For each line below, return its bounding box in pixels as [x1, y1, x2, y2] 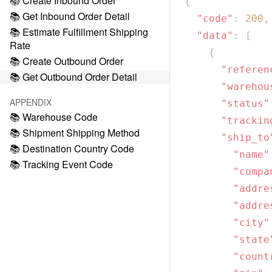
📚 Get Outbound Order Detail [10, 70, 137, 84]
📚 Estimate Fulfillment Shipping [10, 25, 148, 39]
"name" [185, 149, 270, 160]
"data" [185, 30, 233, 41]
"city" [185, 217, 270, 228]
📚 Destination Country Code [10, 141, 134, 155]
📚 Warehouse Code [10, 110, 98, 124]
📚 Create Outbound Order [10, 54, 123, 68]
